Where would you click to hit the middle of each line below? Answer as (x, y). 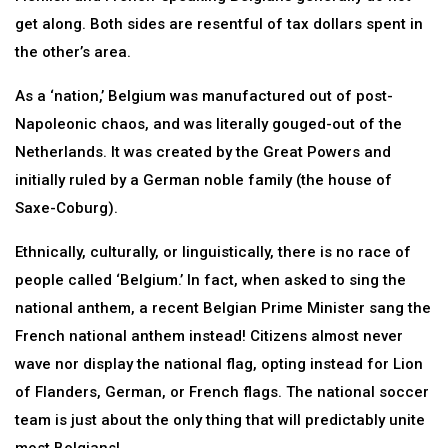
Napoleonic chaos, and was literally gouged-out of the (208, 124)
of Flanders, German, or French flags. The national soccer (222, 392)
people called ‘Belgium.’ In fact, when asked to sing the (210, 280)
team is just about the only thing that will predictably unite (220, 420)
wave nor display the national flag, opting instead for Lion (219, 364)
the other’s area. (73, 52)
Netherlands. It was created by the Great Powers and (203, 152)
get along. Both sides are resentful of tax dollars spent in (219, 24)
